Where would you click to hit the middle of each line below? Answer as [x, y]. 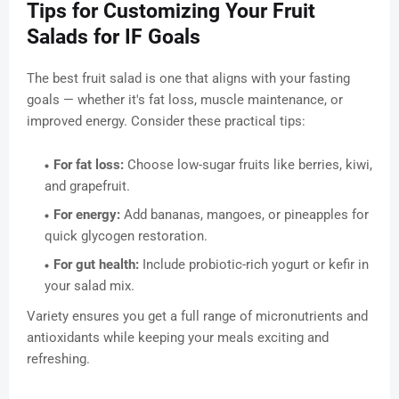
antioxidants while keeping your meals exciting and [178, 338]
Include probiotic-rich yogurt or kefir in [254, 265]
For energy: [87, 215]
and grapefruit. [87, 187]
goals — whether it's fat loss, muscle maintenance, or [185, 100]
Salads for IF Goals [114, 37]
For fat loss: [89, 165]
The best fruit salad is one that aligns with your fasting [188, 79]
